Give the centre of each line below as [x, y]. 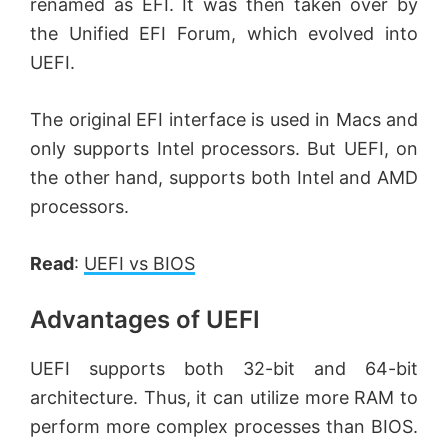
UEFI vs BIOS [139, 263]
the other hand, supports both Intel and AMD [224, 177]
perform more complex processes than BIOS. [224, 426]
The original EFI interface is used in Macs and [224, 119]
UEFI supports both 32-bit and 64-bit [224, 368]
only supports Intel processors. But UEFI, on [224, 148]
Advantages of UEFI [145, 319]
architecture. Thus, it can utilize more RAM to [224, 397]
